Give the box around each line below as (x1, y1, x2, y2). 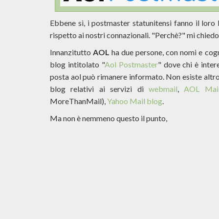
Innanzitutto (50, 47, 93, 57)
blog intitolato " (50, 60, 105, 69)
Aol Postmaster (104, 60, 158, 69)
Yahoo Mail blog (107, 96, 162, 106)
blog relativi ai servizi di (50, 84, 149, 93)
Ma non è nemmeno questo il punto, (50, 113, 167, 123)
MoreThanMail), (50, 96, 107, 106)
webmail (149, 84, 177, 93)
